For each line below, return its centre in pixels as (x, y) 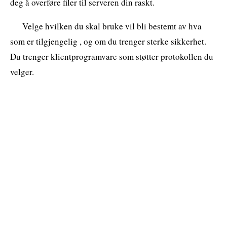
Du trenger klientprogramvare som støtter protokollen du (112, 56)
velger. (22, 71)
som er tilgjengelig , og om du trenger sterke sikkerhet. (108, 41)
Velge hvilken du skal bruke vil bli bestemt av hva (112, 26)
